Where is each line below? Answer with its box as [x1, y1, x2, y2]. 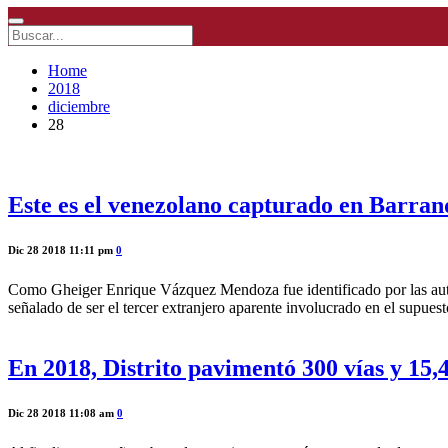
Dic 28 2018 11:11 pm [8, 243, 116, 256]
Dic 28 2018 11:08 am [8, 406, 117, 419]
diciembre [48, 98, 110, 116]
